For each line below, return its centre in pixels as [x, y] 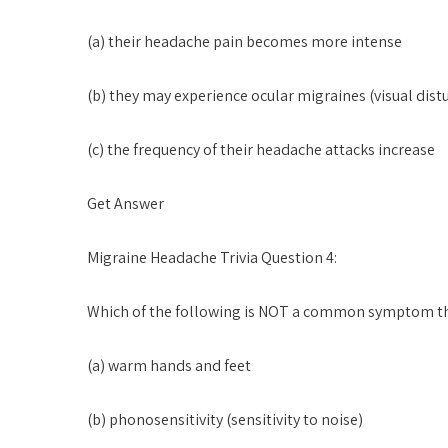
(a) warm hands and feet [169, 365]
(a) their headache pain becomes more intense [244, 41]
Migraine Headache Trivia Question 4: [212, 257]
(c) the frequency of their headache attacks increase [261, 149]
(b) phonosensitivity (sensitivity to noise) [225, 419]
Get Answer [125, 203]
